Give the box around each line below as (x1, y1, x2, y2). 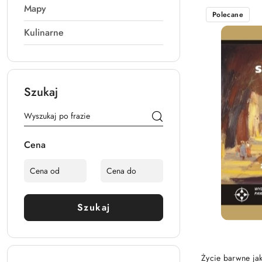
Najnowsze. (194, 2, 239, 16)
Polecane (212, 9, 243, 20)
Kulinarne (24, 26, 64, 39)
